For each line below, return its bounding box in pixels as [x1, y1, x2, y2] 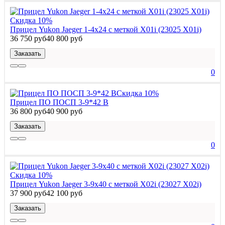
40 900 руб [46, 106, 82, 116]
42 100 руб [46, 188, 82, 197]
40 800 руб [46, 34, 82, 43]
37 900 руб [10, 188, 46, 197]
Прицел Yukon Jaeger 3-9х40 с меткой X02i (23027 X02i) [10, 179, 201, 188]
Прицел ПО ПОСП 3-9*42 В [10, 97, 108, 106]
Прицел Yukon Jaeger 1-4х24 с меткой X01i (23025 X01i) [10, 25, 201, 34]
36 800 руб [10, 106, 46, 116]
